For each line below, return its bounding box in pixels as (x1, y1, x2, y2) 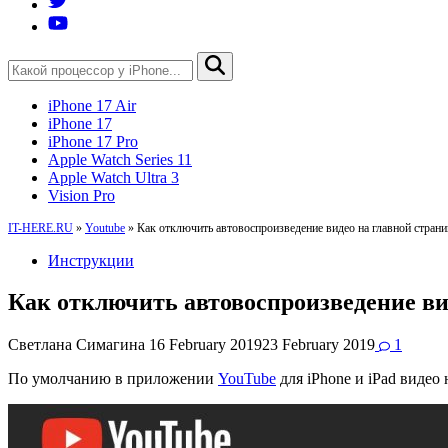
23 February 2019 (262, 336, 375, 354)
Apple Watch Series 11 (48, 150, 192, 168)
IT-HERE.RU (8, 220, 73, 235)
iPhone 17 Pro (48, 132, 138, 150)
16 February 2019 (149, 336, 262, 354)
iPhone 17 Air (48, 96, 136, 114)
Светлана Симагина (8, 336, 145, 354)
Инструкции (48, 251, 134, 269)
